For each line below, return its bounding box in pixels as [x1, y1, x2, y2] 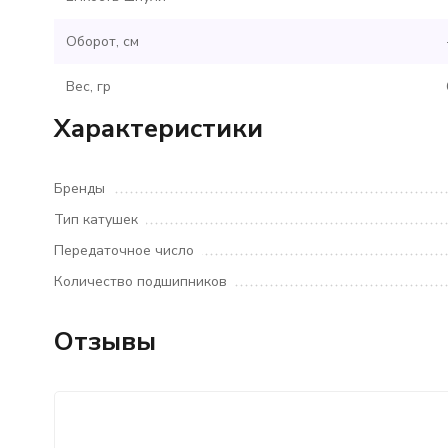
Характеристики [53, 111, 263, 146]
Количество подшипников [53, 272, 227, 291]
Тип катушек [53, 210, 138, 229]
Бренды [53, 179, 105, 198]
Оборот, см [65, 32, 139, 51]
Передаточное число [53, 241, 194, 260]
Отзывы [53, 324, 156, 359]
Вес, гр [65, 77, 111, 96]
